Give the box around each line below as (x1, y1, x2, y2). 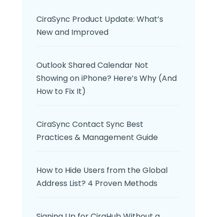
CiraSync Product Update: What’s (36, 14, 163, 25)
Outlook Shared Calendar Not (36, 60, 148, 71)
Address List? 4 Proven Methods (36, 178, 157, 189)
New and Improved (36, 27, 110, 38)
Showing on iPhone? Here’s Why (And (36, 73, 177, 84)
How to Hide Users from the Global (36, 165, 168, 176)
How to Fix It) (36, 86, 86, 97)
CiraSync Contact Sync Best (36, 119, 143, 130)
